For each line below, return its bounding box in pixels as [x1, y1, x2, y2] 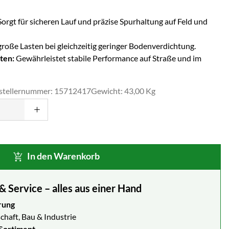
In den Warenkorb [27, 150, 100, 162]
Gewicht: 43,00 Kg [91, 85, 155, 96]
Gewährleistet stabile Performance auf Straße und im [14, 53, 201, 63]
